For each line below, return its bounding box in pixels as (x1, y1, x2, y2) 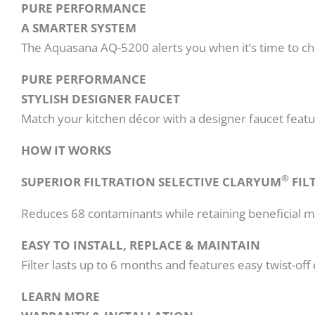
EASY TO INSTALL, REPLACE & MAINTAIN (21, 236, 260, 253)
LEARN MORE (21, 288, 100, 304)
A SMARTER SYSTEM (21, 19, 136, 36)
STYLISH (21, 90, 72, 107)
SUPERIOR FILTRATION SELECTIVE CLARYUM (21, 173, 281, 190)
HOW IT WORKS (21, 141, 111, 158)
